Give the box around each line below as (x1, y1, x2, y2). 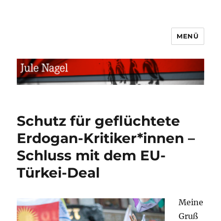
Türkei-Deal (17, 164, 100, 181)
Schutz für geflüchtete (17, 112, 181, 129)
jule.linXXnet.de (17, 36, 111, 50)
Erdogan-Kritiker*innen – (17, 129, 195, 147)
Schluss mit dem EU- (17, 147, 166, 164)
